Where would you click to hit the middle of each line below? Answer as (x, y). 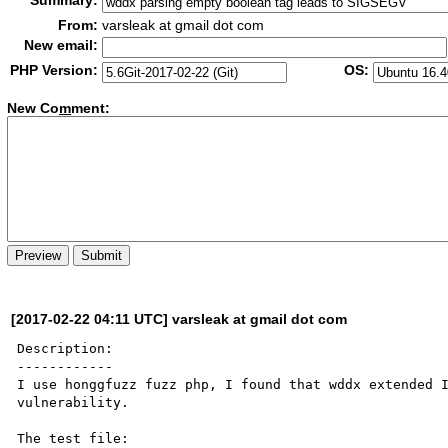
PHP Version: (54, 70)
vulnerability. (73, 402)
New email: (61, 45)
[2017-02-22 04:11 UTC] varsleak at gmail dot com (179, 318)
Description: (65, 348)
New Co (33, 108)
